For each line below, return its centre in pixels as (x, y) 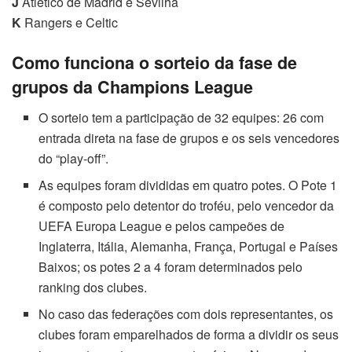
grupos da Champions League (132, 86)
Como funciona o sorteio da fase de (154, 62)
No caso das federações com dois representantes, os (186, 313)
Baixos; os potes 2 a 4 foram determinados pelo (171, 266)
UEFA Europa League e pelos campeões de (162, 225)
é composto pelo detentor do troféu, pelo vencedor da (187, 205)
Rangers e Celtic (70, 23)
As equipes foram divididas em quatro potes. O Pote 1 (188, 185)
